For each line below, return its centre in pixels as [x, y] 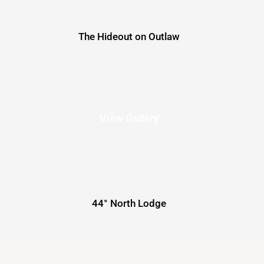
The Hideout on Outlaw [129, 37]
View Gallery [129, 118]
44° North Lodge [129, 204]
